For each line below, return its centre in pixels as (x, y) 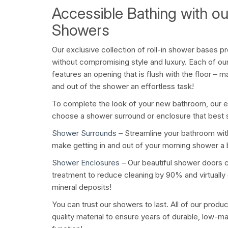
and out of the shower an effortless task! (123, 87)
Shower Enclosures (86, 163)
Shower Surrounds (84, 133)
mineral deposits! (82, 187)
